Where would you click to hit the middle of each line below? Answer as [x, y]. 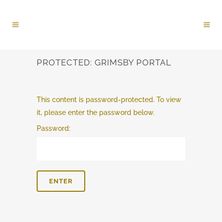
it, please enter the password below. [96, 112]
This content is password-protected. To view [109, 100]
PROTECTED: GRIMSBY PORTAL [104, 62]
